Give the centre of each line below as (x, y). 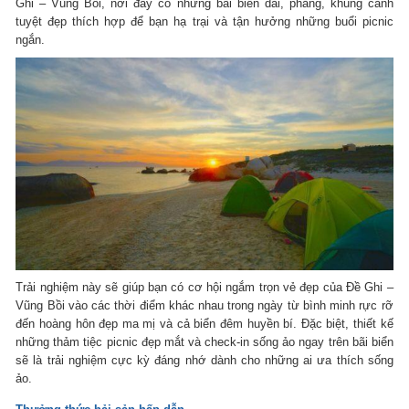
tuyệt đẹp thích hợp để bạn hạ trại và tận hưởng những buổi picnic (204, 21)
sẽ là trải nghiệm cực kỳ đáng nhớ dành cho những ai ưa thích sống (204, 360)
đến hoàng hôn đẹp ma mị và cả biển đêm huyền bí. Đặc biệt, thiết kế (204, 323)
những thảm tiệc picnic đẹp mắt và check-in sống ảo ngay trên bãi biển (204, 341)
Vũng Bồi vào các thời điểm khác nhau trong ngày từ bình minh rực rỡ (204, 305)
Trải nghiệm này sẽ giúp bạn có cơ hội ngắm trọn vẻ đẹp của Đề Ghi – (204, 287)
